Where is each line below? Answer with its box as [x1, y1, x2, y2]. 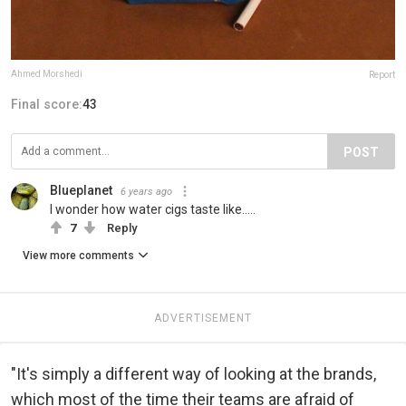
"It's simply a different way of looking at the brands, [11, 363, 376, 383]
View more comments [23, 248, 134, 262]
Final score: [11, 96, 82, 111]
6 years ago [121, 185, 172, 198]
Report [369, 69, 395, 80]
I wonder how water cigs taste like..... [50, 201, 256, 217]
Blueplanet [50, 182, 112, 198]
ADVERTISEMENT [154, 311, 252, 324]
